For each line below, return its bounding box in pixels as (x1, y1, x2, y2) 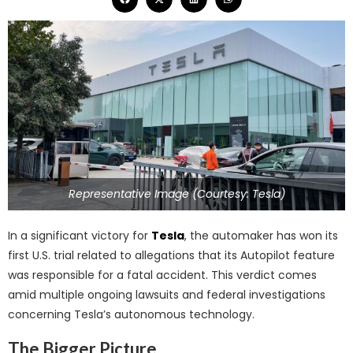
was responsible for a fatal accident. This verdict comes (8, 266, 317, 283)
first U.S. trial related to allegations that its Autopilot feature (8, 247, 335, 263)
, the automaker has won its (184, 227, 338, 243)
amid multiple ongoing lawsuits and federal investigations (8, 286, 325, 303)
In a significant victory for (8, 227, 151, 243)
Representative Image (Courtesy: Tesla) (68, 185, 285, 202)
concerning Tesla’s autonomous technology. (8, 306, 255, 322)
